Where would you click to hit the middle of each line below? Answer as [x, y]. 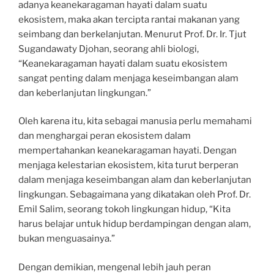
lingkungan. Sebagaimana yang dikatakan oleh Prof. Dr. [135, 194]
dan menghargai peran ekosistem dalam [105, 136]
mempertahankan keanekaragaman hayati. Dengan [128, 150]
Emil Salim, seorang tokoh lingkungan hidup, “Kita [124, 209]
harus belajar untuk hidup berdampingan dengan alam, [135, 224]
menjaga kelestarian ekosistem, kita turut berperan [128, 165]
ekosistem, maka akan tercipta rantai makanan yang [129, 19]
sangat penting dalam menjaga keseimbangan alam [128, 78]
